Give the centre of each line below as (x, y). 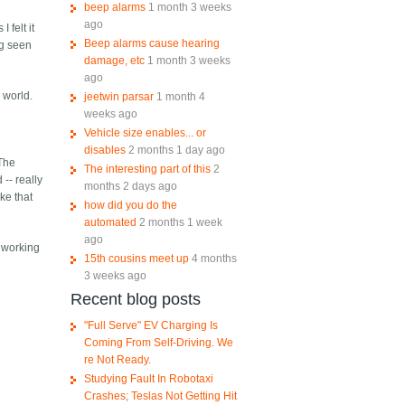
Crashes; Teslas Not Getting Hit (160, 396)
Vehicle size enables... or (145, 133)
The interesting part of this (147, 170)
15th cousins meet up (136, 259)
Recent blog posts (135, 300)
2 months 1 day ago (176, 151)
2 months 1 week (180, 223)
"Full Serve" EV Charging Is (151, 326)
